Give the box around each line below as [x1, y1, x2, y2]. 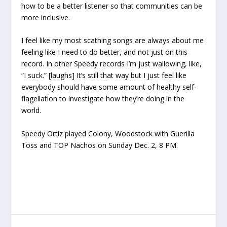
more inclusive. [21, 12, 70, 22]
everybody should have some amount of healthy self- [21, 82, 197, 92]
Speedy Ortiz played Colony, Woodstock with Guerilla [21, 128, 195, 138]
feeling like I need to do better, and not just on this [21, 47, 188, 57]
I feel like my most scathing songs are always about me [21, 35, 204, 46]
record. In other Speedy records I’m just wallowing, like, [21, 59, 202, 69]
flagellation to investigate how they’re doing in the [21, 94, 185, 104]
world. [21, 105, 42, 116]
